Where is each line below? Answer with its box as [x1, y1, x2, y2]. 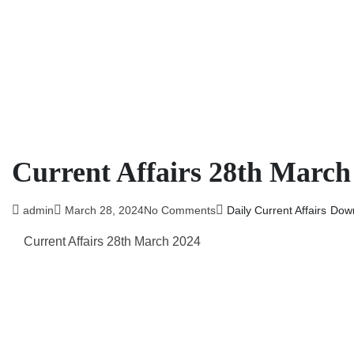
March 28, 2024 [65, 203, 144, 217]
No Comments [144, 203, 216, 217]
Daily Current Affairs [227, 203, 326, 217]
